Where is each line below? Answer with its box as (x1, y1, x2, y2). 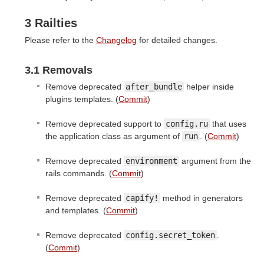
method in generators (160, 193, 243, 203)
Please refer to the (25, 35, 96, 45)
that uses (210, 119, 246, 129)
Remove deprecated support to (45, 119, 164, 129)
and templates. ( (45, 206, 106, 216)
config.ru (166, 119, 208, 129)
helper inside (184, 82, 234, 92)
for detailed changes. (137, 35, 217, 45)
